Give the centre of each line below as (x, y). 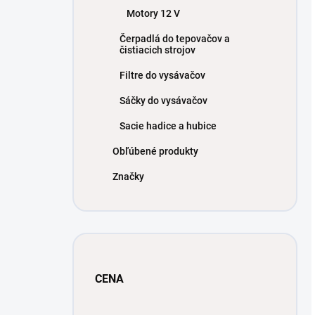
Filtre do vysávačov (162, 75)
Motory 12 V (153, 13)
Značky (128, 176)
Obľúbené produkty (155, 151)
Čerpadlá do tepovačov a (175, 39)
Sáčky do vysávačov (163, 101)
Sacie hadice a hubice (168, 126)
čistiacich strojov (157, 50)
